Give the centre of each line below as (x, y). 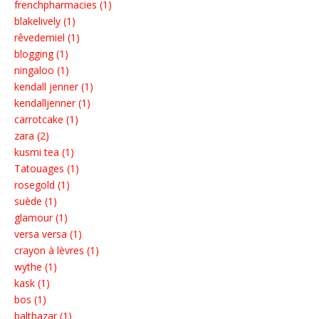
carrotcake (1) (46, 120)
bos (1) (30, 300)
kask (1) (32, 283)
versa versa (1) (48, 234)
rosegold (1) (42, 185)
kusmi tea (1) (44, 152)
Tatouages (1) (47, 169)
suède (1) (36, 202)
